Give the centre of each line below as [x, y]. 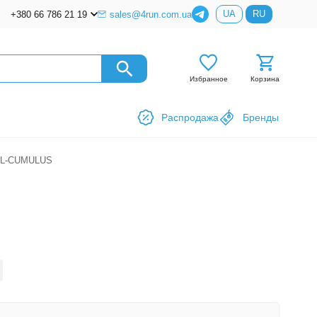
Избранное [208, 79]
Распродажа [190, 118]
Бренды [260, 118]
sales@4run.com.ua [150, 14]
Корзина [265, 79]
